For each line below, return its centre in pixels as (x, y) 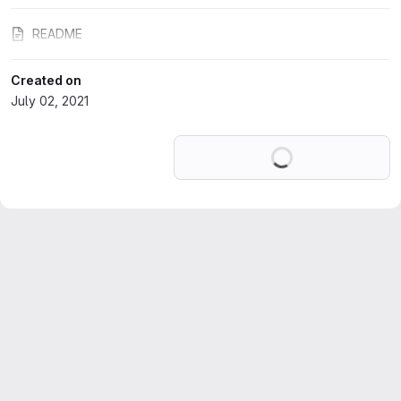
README (57, 34)
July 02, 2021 (50, 101)
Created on (46, 80)
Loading (316, 145)
